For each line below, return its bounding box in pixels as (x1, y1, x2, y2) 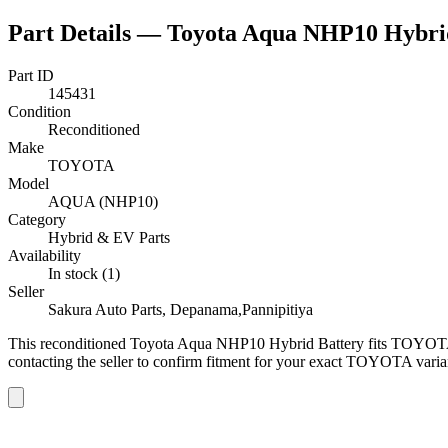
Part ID (8, 66, 54, 84)
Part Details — (8, 19, 167, 46)
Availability (8, 246, 81, 264)
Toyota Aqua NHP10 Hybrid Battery (130, 334, 364, 352)
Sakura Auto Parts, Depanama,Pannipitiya (48, 300, 313, 318)
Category (8, 210, 66, 228)
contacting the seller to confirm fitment (8, 352, 250, 370)
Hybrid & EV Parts (48, 228, 170, 246)
